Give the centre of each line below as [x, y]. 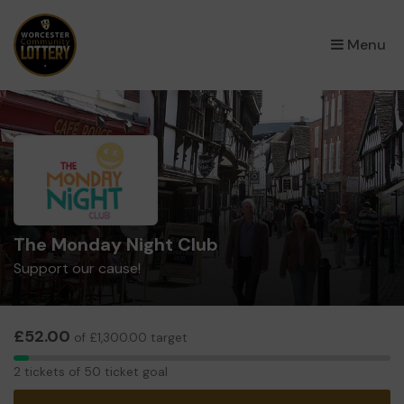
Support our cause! [77, 268]
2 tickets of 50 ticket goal [91, 372]
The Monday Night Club [116, 244]
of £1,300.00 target [129, 338]
